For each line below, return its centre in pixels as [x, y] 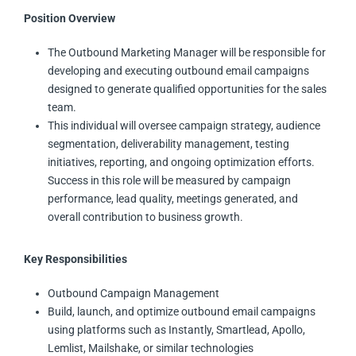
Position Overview [70, 19]
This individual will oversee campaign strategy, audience [184, 126]
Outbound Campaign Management [133, 294]
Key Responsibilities [75, 259]
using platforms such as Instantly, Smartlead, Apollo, [176, 330]
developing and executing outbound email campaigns [178, 71]
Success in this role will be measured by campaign [169, 181]
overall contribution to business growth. [145, 217]
